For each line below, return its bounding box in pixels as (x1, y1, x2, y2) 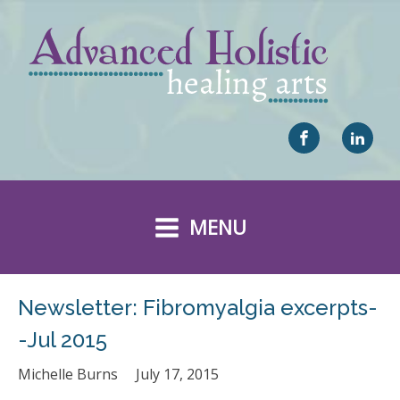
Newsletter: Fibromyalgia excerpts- (18, 295, 378, 321)
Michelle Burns (18, 364, 118, 384)
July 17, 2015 (136, 364, 219, 384)
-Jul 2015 (18, 327, 107, 353)
